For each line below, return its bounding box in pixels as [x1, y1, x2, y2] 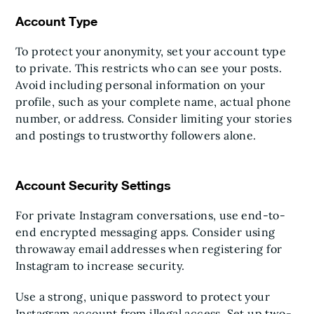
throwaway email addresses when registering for [15, 242, 282, 256]
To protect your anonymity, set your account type [15, 44, 287, 58]
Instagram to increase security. [15, 259, 185, 273]
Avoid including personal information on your [15, 78, 266, 92]
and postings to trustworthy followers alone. [15, 128, 257, 142]
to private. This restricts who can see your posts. [15, 61, 282, 75]
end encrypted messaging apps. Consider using [15, 225, 275, 239]
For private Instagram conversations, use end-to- [15, 208, 286, 222]
